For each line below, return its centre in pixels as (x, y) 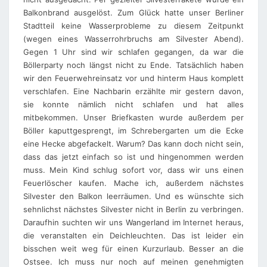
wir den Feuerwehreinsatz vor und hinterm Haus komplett (133, 78)
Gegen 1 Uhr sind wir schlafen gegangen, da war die (133, 52)
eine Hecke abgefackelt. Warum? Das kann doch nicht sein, (133, 144)
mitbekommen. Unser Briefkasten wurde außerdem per (133, 117)
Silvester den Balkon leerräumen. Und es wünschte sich (133, 196)
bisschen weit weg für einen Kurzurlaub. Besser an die (133, 249)
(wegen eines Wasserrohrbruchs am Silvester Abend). (133, 39)
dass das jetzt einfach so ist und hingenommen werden (133, 157)
